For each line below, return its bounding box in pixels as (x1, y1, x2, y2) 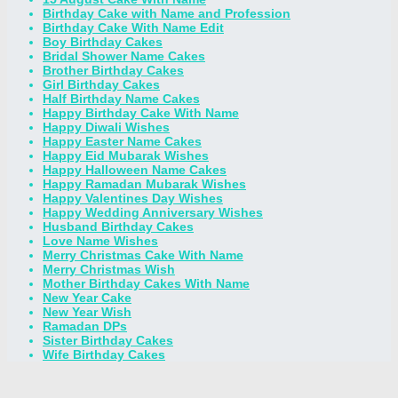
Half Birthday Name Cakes (43, 92, 200, 107)
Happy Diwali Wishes (43, 120, 170, 135)
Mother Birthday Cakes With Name (43, 276, 250, 291)
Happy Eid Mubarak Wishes (43, 148, 209, 163)
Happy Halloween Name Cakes (43, 163, 227, 178)
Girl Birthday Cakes (43, 77, 160, 92)
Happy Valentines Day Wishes (43, 191, 223, 206)
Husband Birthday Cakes (43, 219, 194, 235)
